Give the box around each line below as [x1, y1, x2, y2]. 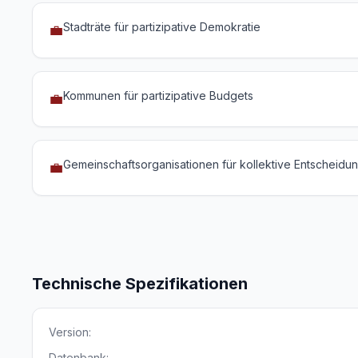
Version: [49, 325, 91, 339]
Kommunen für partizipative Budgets [63, 89, 253, 102]
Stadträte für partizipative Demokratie [63, 20, 261, 34]
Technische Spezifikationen [32, 274, 248, 293]
